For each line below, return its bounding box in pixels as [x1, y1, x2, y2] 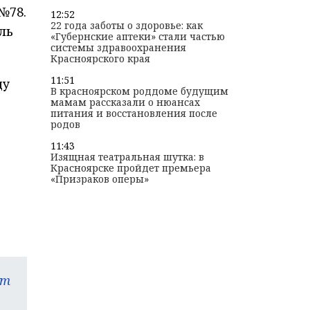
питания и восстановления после [50, 107, 217, 120]
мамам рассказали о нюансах [50, 95, 200, 109]
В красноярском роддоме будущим [50, 84, 228, 98]
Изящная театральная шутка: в [50, 150, 204, 164]
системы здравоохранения [50, 41, 186, 55]
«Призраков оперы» [50, 172, 149, 186]
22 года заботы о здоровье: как [50, 19, 203, 33]
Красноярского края [50, 52, 150, 66]
